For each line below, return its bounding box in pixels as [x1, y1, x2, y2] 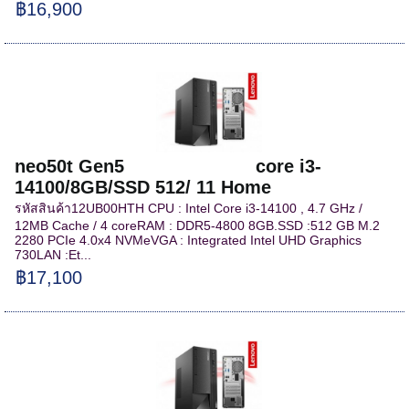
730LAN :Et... [15, 246, 92, 262]
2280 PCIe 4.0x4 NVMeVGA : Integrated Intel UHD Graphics [15, 232, 362, 247]
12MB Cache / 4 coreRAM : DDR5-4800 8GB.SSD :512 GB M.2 [15, 217, 381, 233]
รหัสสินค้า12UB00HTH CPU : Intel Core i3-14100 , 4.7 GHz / [15, 200, 363, 215]
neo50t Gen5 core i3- [15, 155, 322, 176]
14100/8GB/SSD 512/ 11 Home [15, 176, 272, 197]
